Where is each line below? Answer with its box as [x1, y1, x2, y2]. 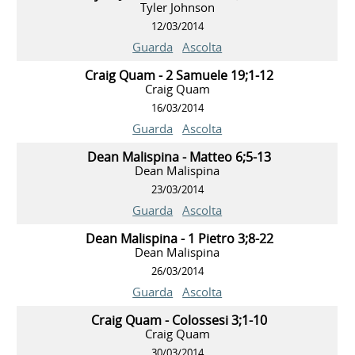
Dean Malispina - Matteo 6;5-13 [87, 148, 272, 166]
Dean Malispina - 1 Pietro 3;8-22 [85, 230, 273, 248]
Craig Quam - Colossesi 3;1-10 [91, 311, 268, 330]
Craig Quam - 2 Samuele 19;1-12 [85, 67, 274, 85]
